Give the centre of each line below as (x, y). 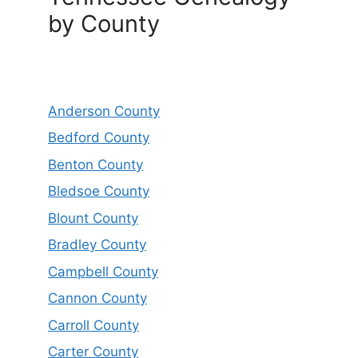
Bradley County (97, 245)
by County (104, 23)
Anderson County (104, 111)
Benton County (95, 164)
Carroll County (93, 325)
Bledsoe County (99, 191)
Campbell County (103, 271)
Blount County (93, 218)
